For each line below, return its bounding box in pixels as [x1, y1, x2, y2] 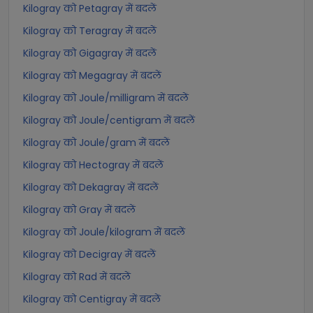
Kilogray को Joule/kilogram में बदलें [23, 225, 185, 239]
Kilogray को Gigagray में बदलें [23, 46, 156, 60]
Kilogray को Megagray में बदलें [23, 68, 161, 82]
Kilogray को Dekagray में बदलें [23, 180, 159, 194]
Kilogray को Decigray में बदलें [23, 247, 156, 261]
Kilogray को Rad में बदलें [23, 270, 131, 284]
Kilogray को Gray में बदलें [23, 203, 136, 217]
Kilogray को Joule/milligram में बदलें [23, 91, 189, 105]
